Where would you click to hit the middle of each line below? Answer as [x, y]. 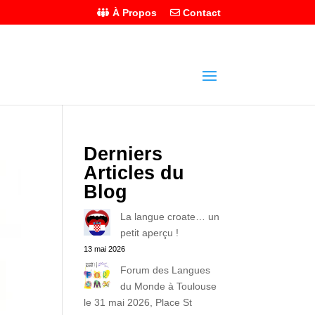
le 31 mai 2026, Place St [138, 302]
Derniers [123, 154]
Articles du [134, 173]
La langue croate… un [170, 217]
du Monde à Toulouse [169, 286]
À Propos [133, 12]
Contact [200, 12]
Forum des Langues [166, 270]
